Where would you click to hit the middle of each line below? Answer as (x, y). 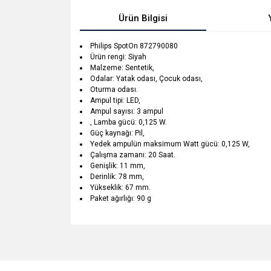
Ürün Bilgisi (143, 18)
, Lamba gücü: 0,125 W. (129, 122)
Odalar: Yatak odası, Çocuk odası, (146, 79)
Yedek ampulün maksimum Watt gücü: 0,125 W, (170, 144)
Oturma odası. (114, 90)
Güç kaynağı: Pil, (117, 133)
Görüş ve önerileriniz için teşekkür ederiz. (160, 241)
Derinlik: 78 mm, (117, 177)
